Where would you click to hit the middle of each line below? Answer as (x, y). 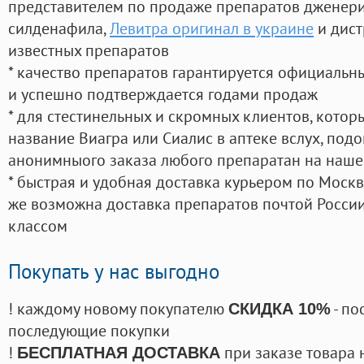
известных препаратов (89, 50)
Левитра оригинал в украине (212, 28)
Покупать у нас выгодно (114, 272)
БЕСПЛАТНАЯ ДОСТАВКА (119, 353)
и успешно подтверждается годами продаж (163, 94)
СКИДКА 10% (279, 309)
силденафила (56, 28)
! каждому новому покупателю (118, 309)
